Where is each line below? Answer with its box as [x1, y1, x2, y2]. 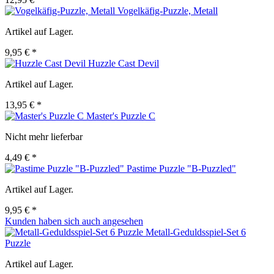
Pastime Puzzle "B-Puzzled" [127, 163, 236, 174]
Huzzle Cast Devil [88, 58, 159, 69]
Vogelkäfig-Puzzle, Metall [117, 6, 218, 17]
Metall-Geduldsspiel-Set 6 [146, 227, 246, 238]
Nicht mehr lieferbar [5, 131, 83, 143]
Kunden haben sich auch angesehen [5, 216, 143, 227]
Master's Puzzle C [86, 111, 155, 122]
